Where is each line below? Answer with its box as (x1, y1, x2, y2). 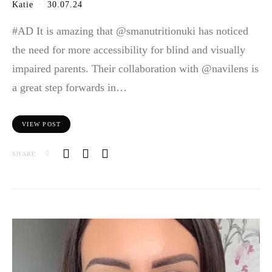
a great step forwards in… (12, 81, 127, 94)
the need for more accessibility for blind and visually (12, 44, 245, 56)
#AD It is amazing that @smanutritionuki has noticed (12, 25, 248, 38)
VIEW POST (22, 121, 61, 128)
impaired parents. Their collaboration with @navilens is (12, 63, 259, 75)
